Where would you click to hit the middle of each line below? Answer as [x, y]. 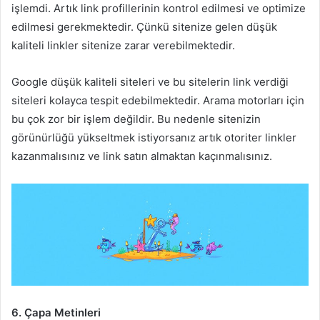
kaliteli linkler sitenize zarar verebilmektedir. [123, 45]
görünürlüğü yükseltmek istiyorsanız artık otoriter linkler [154, 137]
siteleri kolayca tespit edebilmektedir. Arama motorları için [158, 100]
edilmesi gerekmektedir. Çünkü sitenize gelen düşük [144, 26]
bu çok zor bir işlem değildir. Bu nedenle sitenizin [136, 119]
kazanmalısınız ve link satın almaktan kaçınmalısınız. [142, 156]
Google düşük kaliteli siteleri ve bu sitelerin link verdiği [150, 81]
